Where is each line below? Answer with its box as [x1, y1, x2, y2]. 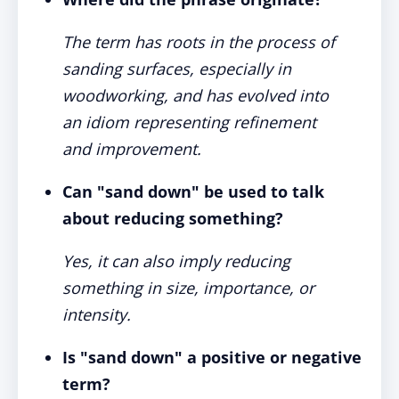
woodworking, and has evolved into [62, 85, 329, 106]
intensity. [62, 304, 131, 325]
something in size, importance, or [62, 277, 314, 298]
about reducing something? [62, 208, 283, 229]
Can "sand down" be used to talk [62, 181, 324, 202]
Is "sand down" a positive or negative [62, 346, 362, 368]
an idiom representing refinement [62, 111, 316, 133]
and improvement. [62, 138, 201, 159]
